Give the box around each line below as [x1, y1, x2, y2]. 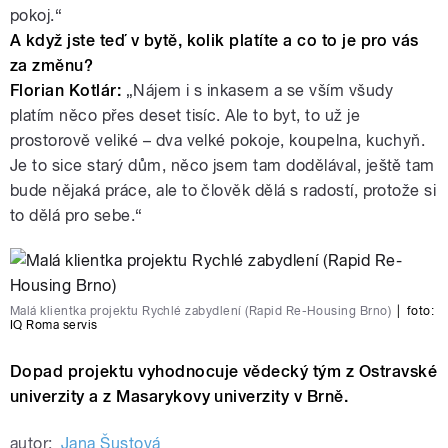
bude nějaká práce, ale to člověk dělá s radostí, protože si [10, 181, 437, 201]
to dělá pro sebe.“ [10, 206, 143, 226]
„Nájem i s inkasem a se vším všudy [125, 81, 394, 101]
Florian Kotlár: [10, 81, 126, 101]
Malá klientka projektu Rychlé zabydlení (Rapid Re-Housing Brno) [10, 304, 392, 319]
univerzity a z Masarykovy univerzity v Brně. [10, 387, 349, 407]
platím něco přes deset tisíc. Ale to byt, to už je [10, 106, 361, 126]
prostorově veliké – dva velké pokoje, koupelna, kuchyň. [10, 131, 426, 151]
